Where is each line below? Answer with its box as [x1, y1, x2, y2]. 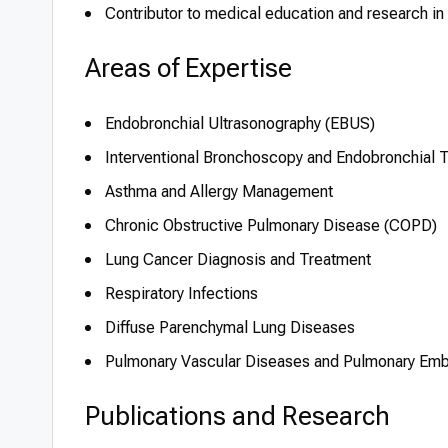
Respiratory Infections [105, 284, 258, 303]
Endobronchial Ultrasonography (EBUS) [105, 114, 375, 133]
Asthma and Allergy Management [105, 182, 333, 201]
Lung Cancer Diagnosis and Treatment [105, 250, 371, 269]
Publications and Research [85, 401, 390, 431]
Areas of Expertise [85, 53, 292, 83]
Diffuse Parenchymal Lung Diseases [105, 318, 355, 337]
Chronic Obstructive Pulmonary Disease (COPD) [105, 216, 437, 235]
